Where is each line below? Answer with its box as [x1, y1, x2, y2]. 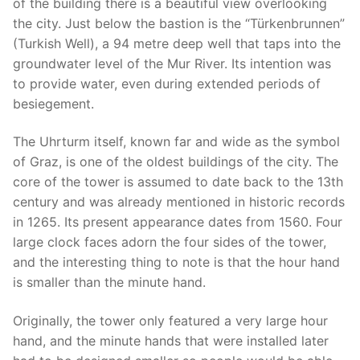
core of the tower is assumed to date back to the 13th [13, 174, 343, 190]
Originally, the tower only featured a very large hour [13, 313, 328, 329]
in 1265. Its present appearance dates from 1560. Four [13, 214, 342, 231]
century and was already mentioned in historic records [13, 194, 345, 211]
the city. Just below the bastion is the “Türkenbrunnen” [13, 14, 345, 31]
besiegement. [13, 95, 94, 112]
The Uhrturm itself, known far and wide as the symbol [13, 133, 340, 150]
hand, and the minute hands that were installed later [13, 333, 329, 350]
